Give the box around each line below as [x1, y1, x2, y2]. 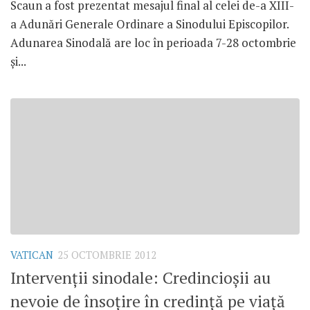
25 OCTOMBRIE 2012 [57, 248, 156, 262]
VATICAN [10, 248, 53, 262]
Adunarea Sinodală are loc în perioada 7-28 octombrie [10, 34, 296, 51]
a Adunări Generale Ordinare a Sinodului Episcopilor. [10, 15, 289, 32]
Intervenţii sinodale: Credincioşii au [10, 267, 271, 289]
